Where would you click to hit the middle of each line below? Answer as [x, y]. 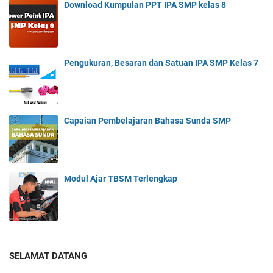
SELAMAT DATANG [48, 256]
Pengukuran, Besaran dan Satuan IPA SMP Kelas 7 [161, 62]
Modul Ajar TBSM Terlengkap [121, 178]
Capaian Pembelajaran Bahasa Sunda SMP [147, 120]
